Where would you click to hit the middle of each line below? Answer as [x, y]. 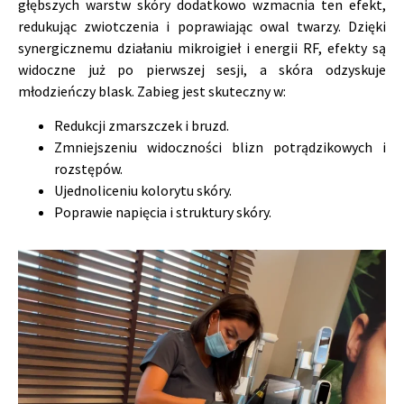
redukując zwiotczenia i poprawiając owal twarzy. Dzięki [202, 26]
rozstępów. [88, 168]
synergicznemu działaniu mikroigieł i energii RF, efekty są [202, 47]
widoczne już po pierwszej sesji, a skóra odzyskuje [202, 69]
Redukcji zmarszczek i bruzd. [142, 125]
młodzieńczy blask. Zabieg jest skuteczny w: [152, 91]
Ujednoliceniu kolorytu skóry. [143, 190]
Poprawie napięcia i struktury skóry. [163, 211]
